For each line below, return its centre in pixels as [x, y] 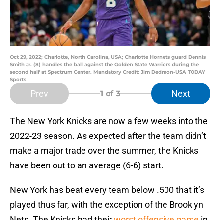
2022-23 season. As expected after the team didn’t [108, 136]
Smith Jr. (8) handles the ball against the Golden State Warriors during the [104, 65]
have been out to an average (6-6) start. [87, 165]
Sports [18, 80]
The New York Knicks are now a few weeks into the [109, 121]
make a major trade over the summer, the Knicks [104, 151]
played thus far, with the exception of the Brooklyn [107, 205]
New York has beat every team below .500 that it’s [107, 190]
